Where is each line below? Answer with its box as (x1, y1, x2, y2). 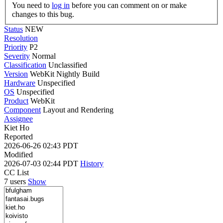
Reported (4, 132, 33, 141)
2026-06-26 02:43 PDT (4, 141, 78, 150)
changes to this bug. (12, 9, 74, 18)
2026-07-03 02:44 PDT (4, 159, 80, 168)
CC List (4, 168, 29, 177)
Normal (32, 51, 56, 60)
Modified (4, 150, 33, 159)
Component (4, 105, 41, 114)
